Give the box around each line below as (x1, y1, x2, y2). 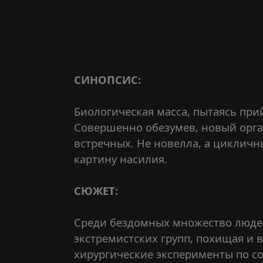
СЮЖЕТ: (74, 183, 118, 198)
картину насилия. (74, 151, 167, 166)
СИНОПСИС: (74, 72, 141, 87)
